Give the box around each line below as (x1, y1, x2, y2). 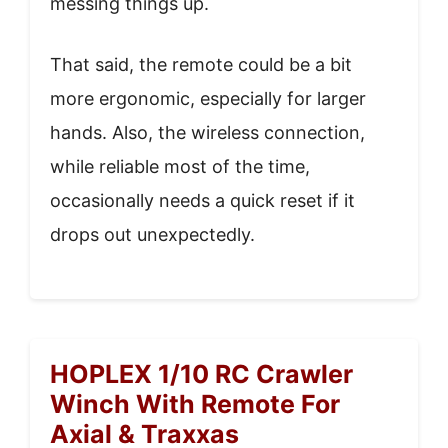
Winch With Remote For (50, 389, 340, 420)
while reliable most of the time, (50, 156, 310, 178)
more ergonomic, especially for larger (50, 88, 366, 110)
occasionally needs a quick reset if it (50, 190, 355, 212)
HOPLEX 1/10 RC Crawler (50, 359, 353, 390)
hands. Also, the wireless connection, (50, 122, 365, 144)
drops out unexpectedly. (50, 224, 255, 246)
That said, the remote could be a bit (50, 54, 352, 76)
